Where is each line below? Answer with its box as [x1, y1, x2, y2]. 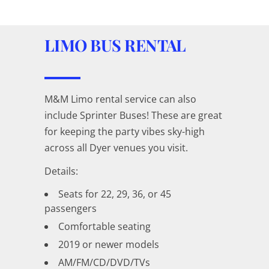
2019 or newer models [58, 237, 159, 251]
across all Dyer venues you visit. [44, 141, 188, 154]
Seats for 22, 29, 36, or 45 [58, 187, 171, 201]
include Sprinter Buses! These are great [44, 108, 222, 122]
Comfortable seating [58, 219, 151, 233]
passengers [44, 201, 97, 215]
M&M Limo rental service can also [44, 92, 196, 106]
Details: [44, 164, 78, 178]
